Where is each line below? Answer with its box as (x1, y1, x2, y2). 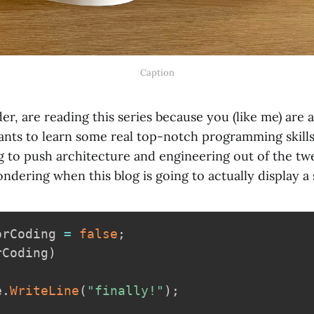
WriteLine (10, 283, 79, 298)
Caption (139, 67, 175, 78)
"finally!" (87, 283, 164, 298)
